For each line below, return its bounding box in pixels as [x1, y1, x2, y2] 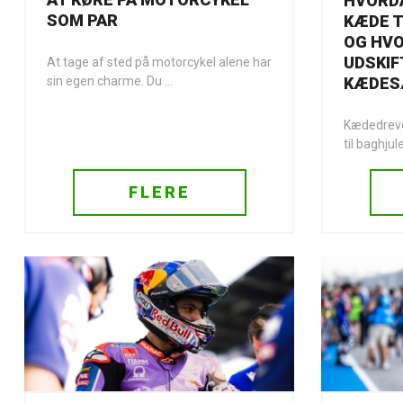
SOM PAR [47, 11, 118, 31]
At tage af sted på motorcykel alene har [47, 55, 272, 70]
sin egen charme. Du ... [47, 74, 173, 89]
